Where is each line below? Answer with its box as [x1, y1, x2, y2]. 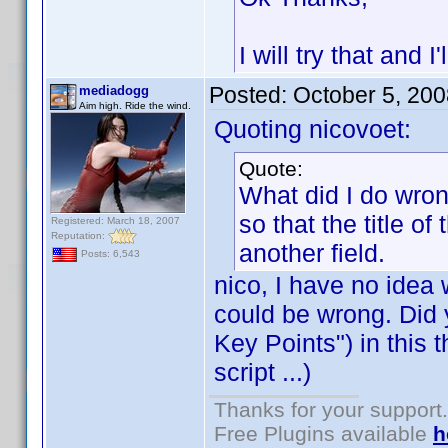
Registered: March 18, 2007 [51, 215, 180, 226]
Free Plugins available [214, 422, 433, 445]
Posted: [209, 82, 293, 108]
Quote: [239, 157, 303, 180]
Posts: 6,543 [78, 248, 140, 260]
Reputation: [51, 229, 108, 241]
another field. [239, 239, 385, 267]
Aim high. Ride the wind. [79, 100, 191, 111]
